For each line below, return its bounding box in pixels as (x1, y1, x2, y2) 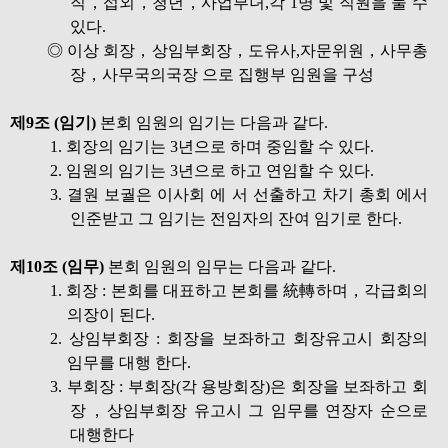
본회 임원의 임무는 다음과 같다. (108, 258, 336, 275)
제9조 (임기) (10, 114, 96, 131)
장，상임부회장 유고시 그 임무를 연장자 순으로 (70, 402, 428, 419)
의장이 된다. (67, 306, 155, 323)
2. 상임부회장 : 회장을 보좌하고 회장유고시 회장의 (50, 330, 428, 347)
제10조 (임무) (10, 258, 108, 275)
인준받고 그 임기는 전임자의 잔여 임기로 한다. (70, 210, 402, 227)
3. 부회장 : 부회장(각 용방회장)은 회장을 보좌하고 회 (50, 378, 428, 395)
